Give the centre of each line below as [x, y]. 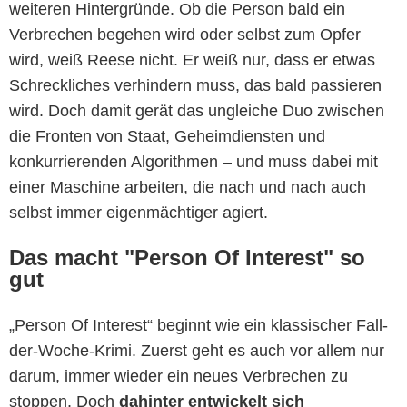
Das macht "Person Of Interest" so [187, 257]
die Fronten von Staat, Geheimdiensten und [167, 136]
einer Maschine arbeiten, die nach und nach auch [188, 187]
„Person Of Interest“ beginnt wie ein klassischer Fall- [199, 325]
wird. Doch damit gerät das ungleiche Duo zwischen [197, 110]
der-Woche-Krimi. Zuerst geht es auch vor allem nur [197, 350]
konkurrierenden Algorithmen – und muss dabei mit [194, 161]
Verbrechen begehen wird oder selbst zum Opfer [185, 34]
